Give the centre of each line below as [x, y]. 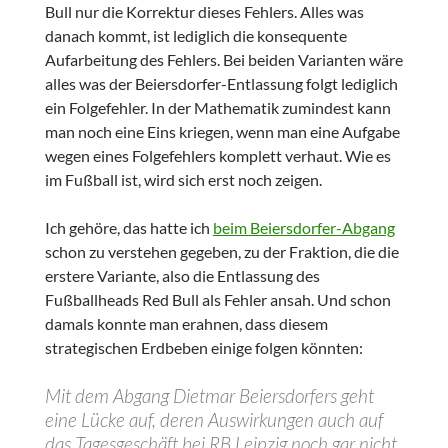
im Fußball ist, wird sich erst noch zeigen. [183, 180]
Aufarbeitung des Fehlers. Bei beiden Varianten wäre [223, 60]
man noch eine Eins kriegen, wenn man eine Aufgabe [222, 132]
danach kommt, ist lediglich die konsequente [195, 36]
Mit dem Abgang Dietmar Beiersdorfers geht [209, 396]
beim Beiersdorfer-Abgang [303, 228]
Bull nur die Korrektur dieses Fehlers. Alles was [204, 12]
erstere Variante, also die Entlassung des [182, 276]
